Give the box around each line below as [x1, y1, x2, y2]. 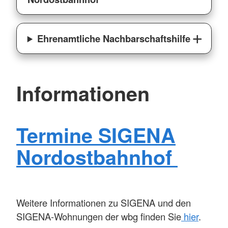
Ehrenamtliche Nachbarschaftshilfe [37, 32, 191, 46]
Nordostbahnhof [16, 142, 178, 172]
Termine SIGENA [16, 121, 176, 150]
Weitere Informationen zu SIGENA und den [16, 196, 191, 210]
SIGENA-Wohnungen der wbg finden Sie [16, 210, 181, 223]
